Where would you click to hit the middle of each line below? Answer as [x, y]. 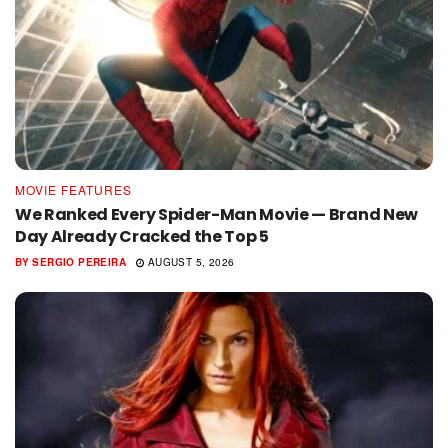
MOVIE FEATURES [73, 190]
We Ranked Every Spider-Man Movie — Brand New [216, 215]
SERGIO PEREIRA [79, 262]
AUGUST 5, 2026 [189, 262]
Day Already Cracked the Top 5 [142, 237]
